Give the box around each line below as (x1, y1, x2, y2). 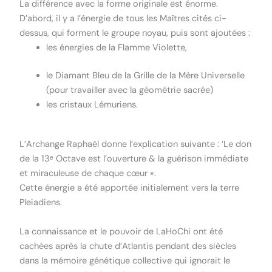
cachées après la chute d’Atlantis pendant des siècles (19, 240, 237, 253)
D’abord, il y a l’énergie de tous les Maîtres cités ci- (19, 12, 227, 24)
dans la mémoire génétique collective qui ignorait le (19, 255, 231, 267)
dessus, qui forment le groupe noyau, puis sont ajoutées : (19, 27, 251, 39)
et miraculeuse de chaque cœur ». (19, 168, 157, 180)
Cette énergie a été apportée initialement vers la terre (19, 182, 240, 194)
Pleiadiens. (19, 197, 63, 209)
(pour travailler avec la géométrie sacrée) (46, 84, 214, 96)
